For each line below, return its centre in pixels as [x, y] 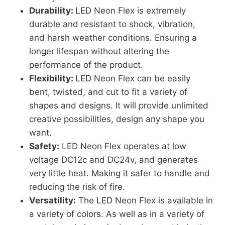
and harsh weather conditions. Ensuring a [113, 38]
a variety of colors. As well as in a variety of [117, 214]
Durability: [52, 11]
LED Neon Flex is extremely [131, 11]
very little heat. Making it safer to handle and [120, 173]
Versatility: [52, 200]
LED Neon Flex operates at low [123, 146]
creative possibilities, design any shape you [117, 119]
